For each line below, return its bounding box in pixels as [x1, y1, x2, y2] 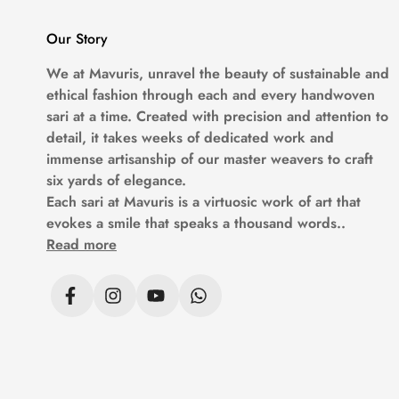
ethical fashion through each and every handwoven [46, 84, 375, 105]
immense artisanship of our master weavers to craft [46, 148, 373, 169]
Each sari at [46, 191, 124, 212]
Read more [46, 233, 117, 255]
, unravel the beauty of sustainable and [139, 62, 389, 84]
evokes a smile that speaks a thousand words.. [46, 212, 346, 233]
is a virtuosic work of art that [178, 191, 361, 212]
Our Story [46, 28, 108, 49]
